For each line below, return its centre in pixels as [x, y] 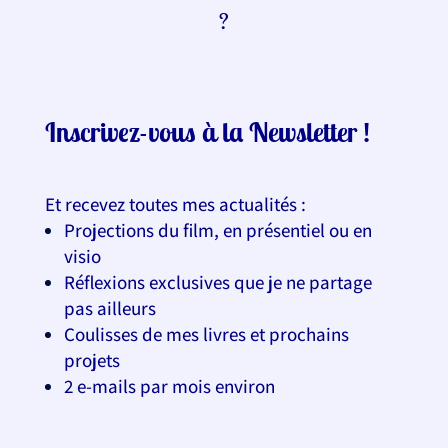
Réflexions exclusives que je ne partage [217, 282]
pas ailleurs [109, 308]
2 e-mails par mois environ [169, 386]
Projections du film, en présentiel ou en [217, 230]
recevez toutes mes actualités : [185, 204]
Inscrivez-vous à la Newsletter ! [207, 132]
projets [91, 360]
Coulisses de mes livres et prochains [206, 334]
